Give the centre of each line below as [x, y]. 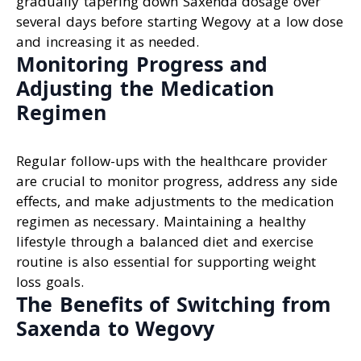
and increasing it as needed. [108, 41]
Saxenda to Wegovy [115, 328]
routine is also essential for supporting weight [166, 261]
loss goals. [50, 282]
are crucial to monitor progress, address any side [177, 181]
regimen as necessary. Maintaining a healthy [161, 221]
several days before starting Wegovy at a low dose [180, 21]
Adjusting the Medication [145, 87]
